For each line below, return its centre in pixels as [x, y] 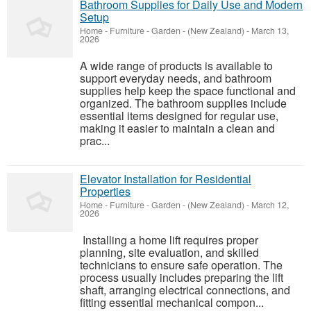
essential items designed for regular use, [179, 116]
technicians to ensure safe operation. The [181, 265]
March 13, [269, 31]
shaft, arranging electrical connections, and [185, 290]
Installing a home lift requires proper [169, 240]
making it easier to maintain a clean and [177, 128]
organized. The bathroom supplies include [183, 103]
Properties [105, 192]
